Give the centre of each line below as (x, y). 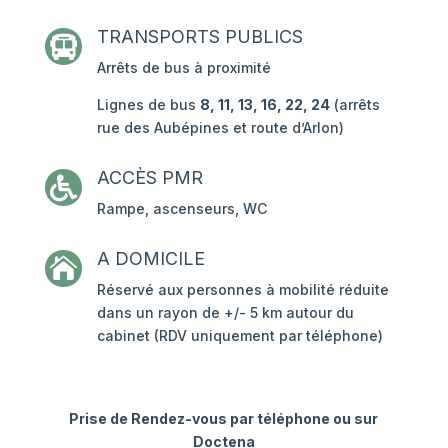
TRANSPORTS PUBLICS (199, 36)
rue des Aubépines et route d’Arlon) (220, 127)
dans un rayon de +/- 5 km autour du (225, 312)
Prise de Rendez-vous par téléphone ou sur (224, 418)
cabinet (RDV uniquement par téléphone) (239, 335)
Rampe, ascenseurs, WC (181, 208)
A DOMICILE (150, 258)
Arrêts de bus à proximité (183, 67)
